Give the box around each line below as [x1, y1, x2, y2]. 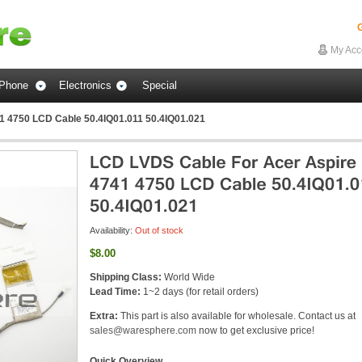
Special [142, 79, 177, 91]
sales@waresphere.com [90, 325, 196, 336]
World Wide [162, 271, 215, 283]
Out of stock [135, 225, 183, 235]
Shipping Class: [90, 271, 162, 283]
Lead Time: [90, 286, 141, 297]
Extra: [90, 310, 120, 322]
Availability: [90, 225, 135, 235]
